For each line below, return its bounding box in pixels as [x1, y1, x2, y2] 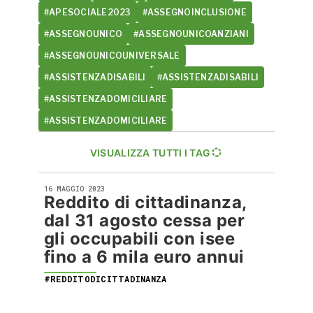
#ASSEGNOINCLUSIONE [142, 7, 247, 17]
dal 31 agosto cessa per [44, 210, 245, 231]
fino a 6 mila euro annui [44, 247, 245, 267]
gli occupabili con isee [44, 228, 235, 249]
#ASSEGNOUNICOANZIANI [133, 29, 249, 39]
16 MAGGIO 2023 [44, 184, 105, 194]
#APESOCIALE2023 [44, 7, 131, 17]
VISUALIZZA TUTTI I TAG [89, 146, 211, 159]
